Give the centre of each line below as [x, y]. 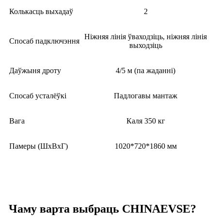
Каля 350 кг [146, 121]
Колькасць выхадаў [41, 12]
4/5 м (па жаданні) [146, 71]
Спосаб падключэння [44, 41]
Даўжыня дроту [35, 71]
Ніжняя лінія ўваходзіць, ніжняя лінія [146, 37]
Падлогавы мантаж [146, 96]
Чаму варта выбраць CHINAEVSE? [102, 209]
